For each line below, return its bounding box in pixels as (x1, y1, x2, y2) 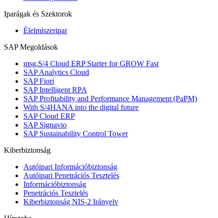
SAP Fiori (23, 77, 54, 86)
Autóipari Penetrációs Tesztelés (23, 171, 119, 180)
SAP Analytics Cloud (23, 68, 89, 77)
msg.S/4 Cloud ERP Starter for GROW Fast (23, 59, 159, 68)
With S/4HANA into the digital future (23, 103, 139, 112)
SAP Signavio (23, 121, 67, 129)
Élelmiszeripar (23, 26, 67, 35)
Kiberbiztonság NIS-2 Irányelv (23, 198, 118, 206)
